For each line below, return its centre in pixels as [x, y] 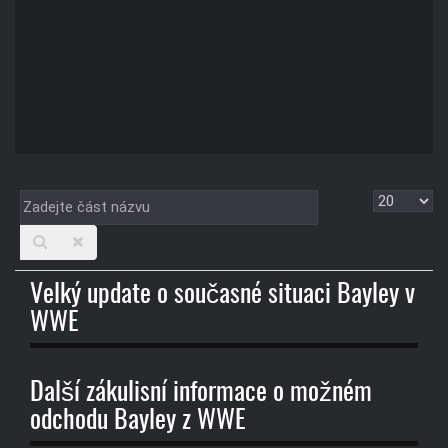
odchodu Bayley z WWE [138, 420]
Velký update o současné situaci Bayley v [222, 295]
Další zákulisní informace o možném [201, 392]
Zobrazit [404, 202]
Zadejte [48, 202]
